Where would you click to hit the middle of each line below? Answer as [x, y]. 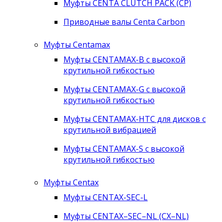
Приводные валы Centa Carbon [124, 22]
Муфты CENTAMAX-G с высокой [124, 89]
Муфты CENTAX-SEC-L [106, 197]
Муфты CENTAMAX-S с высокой [124, 149]
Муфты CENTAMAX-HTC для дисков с [135, 119]
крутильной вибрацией [110, 130]
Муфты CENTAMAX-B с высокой [124, 60]
